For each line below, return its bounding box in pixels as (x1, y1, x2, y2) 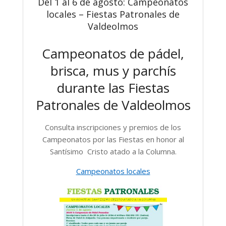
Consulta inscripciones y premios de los (45, 122, 181, 132)
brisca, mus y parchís (50, 61, 176, 80)
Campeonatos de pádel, (42, 44, 184, 63)
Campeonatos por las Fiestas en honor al (42, 134, 184, 144)
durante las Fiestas (56, 78, 169, 97)
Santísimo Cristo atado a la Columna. (49, 146, 177, 156)
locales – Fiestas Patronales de (46, 8, 180, 20)
